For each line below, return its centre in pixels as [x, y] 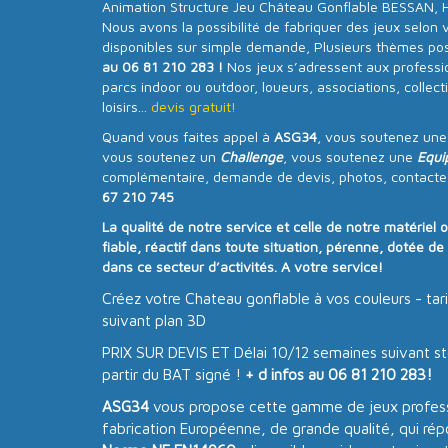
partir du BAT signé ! [173, 373]
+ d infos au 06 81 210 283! [338, 373]
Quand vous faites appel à [188, 136]
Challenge [251, 156]
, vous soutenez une [350, 156]
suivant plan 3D [156, 319]
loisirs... [126, 106]
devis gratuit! [193, 106]
